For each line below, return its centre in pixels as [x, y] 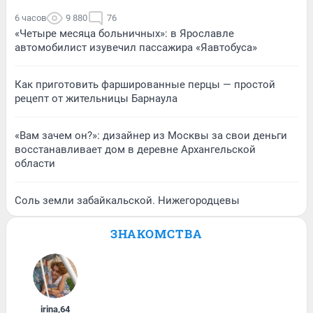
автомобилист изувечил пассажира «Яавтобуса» [136, 48]
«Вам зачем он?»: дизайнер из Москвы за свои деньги [151, 136]
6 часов [30, 18]
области [35, 164]
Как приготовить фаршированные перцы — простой [145, 85]
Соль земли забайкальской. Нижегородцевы [127, 201]
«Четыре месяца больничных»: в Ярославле [124, 34]
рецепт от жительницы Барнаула [96, 99]
